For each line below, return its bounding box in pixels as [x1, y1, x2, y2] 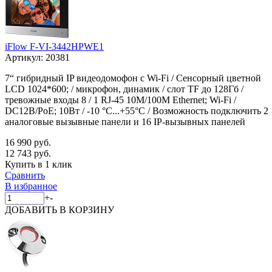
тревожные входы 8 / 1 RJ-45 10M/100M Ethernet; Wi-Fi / [5, 94, 236, 105]
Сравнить [5, 169, 45, 180]
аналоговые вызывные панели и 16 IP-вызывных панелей [5, 116, 245, 127]
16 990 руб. [5, 137, 51, 148]
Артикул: [5, 52, 46, 63]
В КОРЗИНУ [59, 204, 114, 215]
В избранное [5, 180, 57, 191]
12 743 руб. [5, 148, 51, 158]
